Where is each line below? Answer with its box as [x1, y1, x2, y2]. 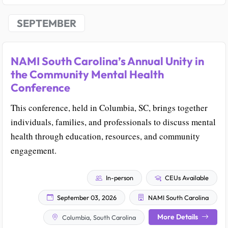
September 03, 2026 [55, 193, 117, 202]
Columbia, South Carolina [61, 213, 136, 221]
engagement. [11, 145, 56, 157]
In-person [104, 174, 133, 182]
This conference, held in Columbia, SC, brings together [11, 102, 208, 114]
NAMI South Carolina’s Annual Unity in [11, 54, 204, 69]
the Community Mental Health [11, 67, 164, 82]
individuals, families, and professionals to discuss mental [11, 116, 216, 128]
